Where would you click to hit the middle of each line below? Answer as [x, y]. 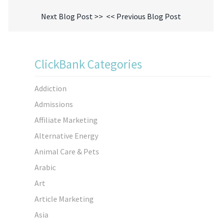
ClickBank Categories [88, 64]
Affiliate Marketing [66, 120]
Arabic [45, 167]
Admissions [54, 104]
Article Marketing [64, 199]
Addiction [51, 88]
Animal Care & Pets [67, 151]
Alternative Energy [66, 135]
